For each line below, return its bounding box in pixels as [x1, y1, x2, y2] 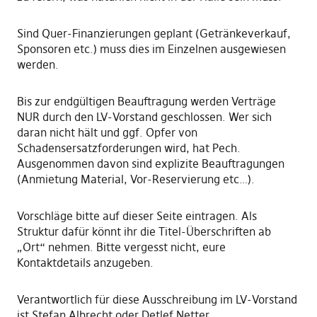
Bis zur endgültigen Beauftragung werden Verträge [16, 94, 276, 109]
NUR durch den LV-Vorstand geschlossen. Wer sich [16, 110, 272, 125]
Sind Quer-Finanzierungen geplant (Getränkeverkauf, [16, 26, 291, 41]
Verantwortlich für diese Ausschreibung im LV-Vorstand [16, 292, 297, 307]
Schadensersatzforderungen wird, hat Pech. [16, 141, 241, 156]
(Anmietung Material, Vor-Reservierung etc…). [16, 172, 255, 187]
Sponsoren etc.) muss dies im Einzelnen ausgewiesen [16, 42, 286, 57]
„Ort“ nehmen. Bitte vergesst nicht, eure [16, 240, 226, 255]
